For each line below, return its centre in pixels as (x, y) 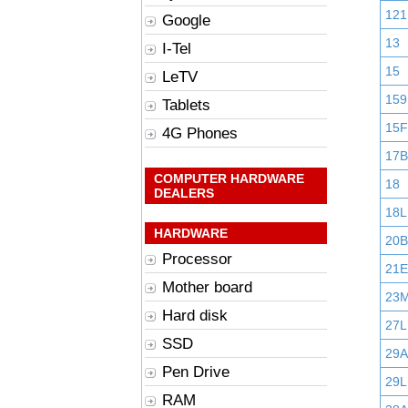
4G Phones (200, 133)
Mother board (207, 287)
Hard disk (195, 316)
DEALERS (184, 193)
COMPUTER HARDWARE (229, 178)
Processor (197, 259)
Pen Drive (196, 372)
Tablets (186, 105)
